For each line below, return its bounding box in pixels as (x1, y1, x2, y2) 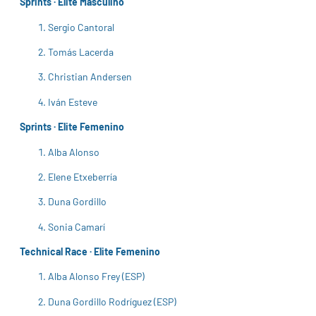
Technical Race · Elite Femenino (20, 245, 160, 258)
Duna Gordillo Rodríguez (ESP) (48, 295, 176, 308)
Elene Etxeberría (48, 170, 117, 183)
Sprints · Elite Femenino (20, 121, 124, 133)
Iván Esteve (48, 95, 97, 108)
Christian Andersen (48, 71, 132, 83)
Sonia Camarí (48, 220, 105, 233)
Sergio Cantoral (48, 20, 114, 33)
